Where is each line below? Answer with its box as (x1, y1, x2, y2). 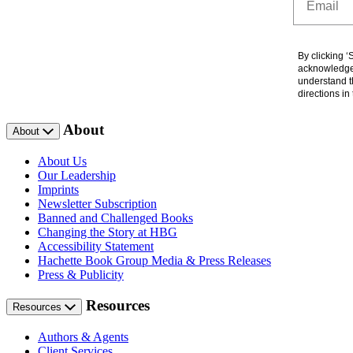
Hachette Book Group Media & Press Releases (38, 254, 271, 268)
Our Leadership (38, 169, 116, 183)
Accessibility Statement (38, 240, 154, 254)
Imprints (38, 183, 79, 197)
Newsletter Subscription (38, 197, 157, 211)
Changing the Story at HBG (38, 225, 177, 240)
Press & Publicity (38, 268, 124, 282)
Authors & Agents (38, 329, 128, 344)
